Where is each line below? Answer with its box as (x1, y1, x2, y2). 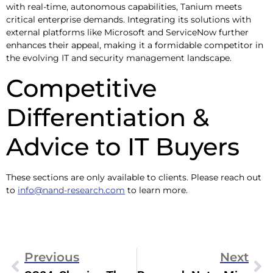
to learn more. (125, 184, 188, 196)
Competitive (6, 73, 157, 103)
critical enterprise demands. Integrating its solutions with (6, 14, 251, 26)
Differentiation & (6, 102, 209, 132)
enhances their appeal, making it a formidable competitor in (6, 40, 263, 51)
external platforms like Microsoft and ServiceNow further (6, 27, 249, 38)
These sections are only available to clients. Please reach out (6, 171, 261, 183)
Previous (24, 250, 79, 265)
